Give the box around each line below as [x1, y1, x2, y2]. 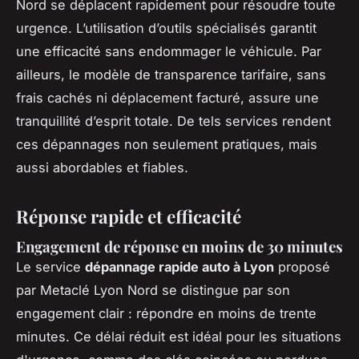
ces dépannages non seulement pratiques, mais [16, 135, 317, 152]
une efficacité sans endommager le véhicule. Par [16, 42, 321, 59]
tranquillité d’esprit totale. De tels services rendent [16, 112, 331, 129]
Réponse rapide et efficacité [16, 204, 241, 228]
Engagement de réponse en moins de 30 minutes [16, 236, 343, 257]
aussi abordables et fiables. [16, 159, 188, 175]
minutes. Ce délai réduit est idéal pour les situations [16, 329, 341, 345]
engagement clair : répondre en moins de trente [16, 305, 317, 322]
